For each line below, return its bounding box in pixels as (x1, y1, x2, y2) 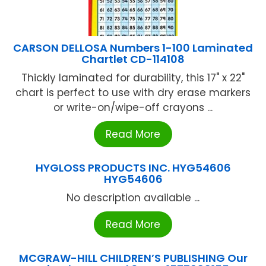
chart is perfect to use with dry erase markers (15, 85, 251, 100)
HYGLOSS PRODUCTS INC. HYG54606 (35, 160, 231, 176)
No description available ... (66, 191, 199, 205)
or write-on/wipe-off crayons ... (53, 100, 213, 115)
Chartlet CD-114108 (81, 52, 185, 67)
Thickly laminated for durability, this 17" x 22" (21, 71, 245, 85)
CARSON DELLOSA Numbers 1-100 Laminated (13, 40, 253, 56)
